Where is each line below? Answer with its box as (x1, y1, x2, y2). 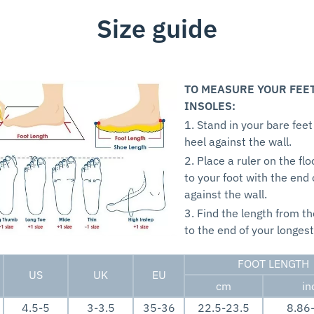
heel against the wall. (184, 135, 292, 149)
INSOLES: (184, 99, 236, 114)
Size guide (97, 12, 217, 46)
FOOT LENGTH (237, 257, 309, 271)
